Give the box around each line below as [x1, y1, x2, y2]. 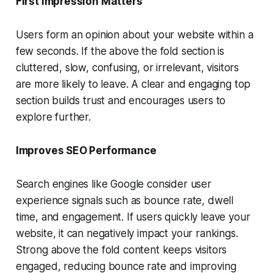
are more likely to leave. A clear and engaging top [15, 78, 251, 91]
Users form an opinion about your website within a [15, 29, 253, 41]
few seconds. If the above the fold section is [15, 45, 225, 58]
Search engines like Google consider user [15, 178, 211, 191]
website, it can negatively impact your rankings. [15, 227, 238, 240]
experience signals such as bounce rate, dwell [15, 194, 234, 207]
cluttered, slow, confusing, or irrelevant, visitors [15, 62, 239, 74]
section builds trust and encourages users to [15, 94, 226, 107]
